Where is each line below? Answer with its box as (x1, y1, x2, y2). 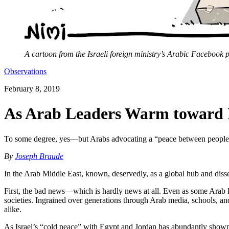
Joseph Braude (15, 151, 63, 161)
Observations (4, 67, 47, 76)
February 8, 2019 (4, 84, 60, 93)
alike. (4, 204, 21, 214)
